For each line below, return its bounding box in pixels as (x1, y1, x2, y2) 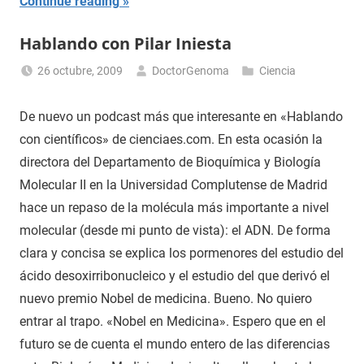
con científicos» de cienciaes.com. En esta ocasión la (19, 131, 323, 147)
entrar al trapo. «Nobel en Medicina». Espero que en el (19, 313, 326, 329)
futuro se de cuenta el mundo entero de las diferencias (19, 336, 330, 352)
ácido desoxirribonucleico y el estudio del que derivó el (19, 267, 330, 284)
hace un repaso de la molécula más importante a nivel (19, 199, 329, 215)
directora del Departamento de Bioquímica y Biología (19, 154, 321, 170)
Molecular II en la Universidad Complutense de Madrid (19, 176, 327, 193)
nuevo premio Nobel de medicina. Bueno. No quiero (19, 290, 312, 306)
